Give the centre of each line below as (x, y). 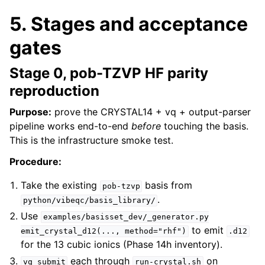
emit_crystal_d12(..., (71, 231)
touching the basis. (205, 126)
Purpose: (30, 112)
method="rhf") (156, 231)
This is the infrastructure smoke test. (91, 140)
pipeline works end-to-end (70, 126)
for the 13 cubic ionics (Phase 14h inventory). (122, 245)
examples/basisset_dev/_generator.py (126, 217)
